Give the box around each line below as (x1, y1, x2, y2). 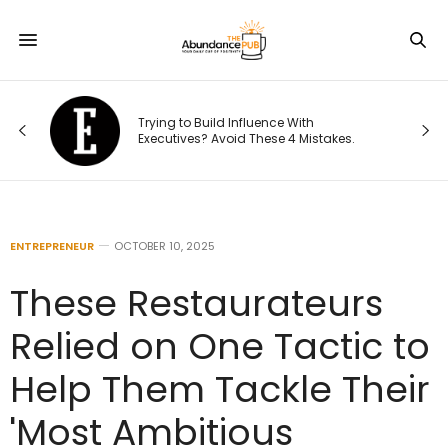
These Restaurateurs (10, 278, 383, 329)
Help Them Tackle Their (10, 364, 430, 415)
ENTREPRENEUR (10, 238, 94, 254)
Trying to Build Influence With (126, 113, 303, 131)
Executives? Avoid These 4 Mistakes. (126, 129, 344, 147)
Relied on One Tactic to (10, 321, 430, 372)
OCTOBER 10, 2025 (114, 238, 215, 254)
